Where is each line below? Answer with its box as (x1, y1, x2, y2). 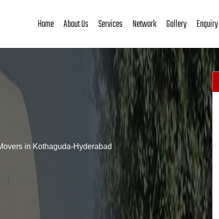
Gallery (166, 16, 187, 32)
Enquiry (196, 16, 218, 32)
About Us (63, 16, 88, 32)
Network (132, 16, 156, 32)
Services (98, 16, 123, 32)
